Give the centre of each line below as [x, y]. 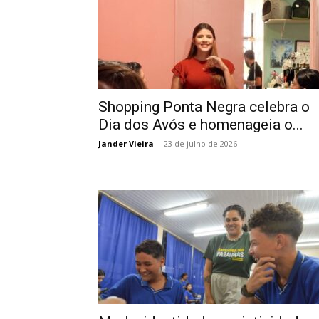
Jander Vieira [126, 143]
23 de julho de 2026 [200, 143]
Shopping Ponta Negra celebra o [204, 107]
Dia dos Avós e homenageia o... [201, 125]
